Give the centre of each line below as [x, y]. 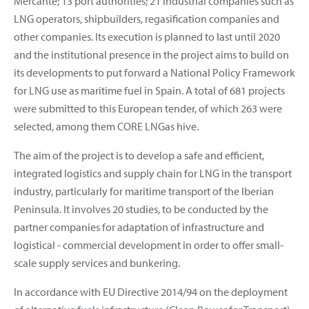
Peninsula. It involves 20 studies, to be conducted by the [141, 209]
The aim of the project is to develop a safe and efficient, [139, 155]
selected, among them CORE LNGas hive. [108, 126]
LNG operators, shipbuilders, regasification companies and [147, 18]
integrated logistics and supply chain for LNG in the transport [153, 173]
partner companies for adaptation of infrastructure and [139, 227]
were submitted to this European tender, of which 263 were [148, 108]
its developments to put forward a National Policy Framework [154, 72]
